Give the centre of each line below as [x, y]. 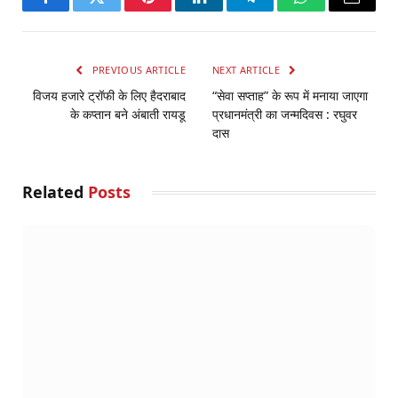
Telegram [279, 10]
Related [55, 192]
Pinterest [175, 10]
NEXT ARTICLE [248, 70]
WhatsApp [334, 10]
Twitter [119, 10]
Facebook [76, 10]
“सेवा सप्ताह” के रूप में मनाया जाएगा [290, 96]
